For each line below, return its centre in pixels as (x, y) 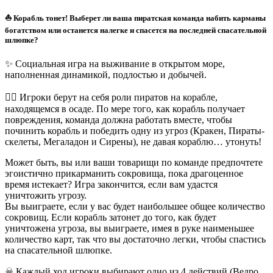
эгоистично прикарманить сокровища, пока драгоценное (124, 174)
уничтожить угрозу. (46, 196)
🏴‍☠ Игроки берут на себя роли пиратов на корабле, (111, 97)
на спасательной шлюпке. (58, 250)
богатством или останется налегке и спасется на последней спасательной (136, 30)
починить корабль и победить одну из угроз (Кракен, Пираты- (135, 131)
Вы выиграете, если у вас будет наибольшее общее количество (135, 207)
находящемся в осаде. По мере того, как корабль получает (125, 109)
